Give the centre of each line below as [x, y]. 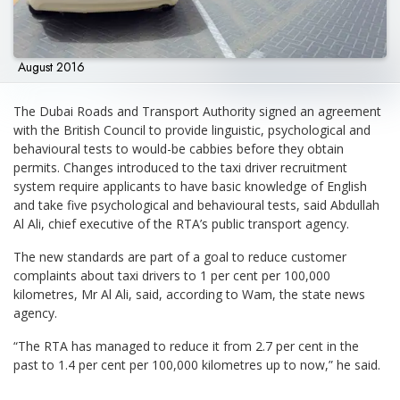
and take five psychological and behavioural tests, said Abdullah [196, 204]
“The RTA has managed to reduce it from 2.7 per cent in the [186, 346]
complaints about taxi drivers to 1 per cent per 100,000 [172, 275]
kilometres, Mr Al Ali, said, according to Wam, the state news [189, 294]
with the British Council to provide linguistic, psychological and [192, 129]
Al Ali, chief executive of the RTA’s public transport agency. [181, 223]
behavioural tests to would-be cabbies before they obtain [179, 148]
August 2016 [51, 67]
